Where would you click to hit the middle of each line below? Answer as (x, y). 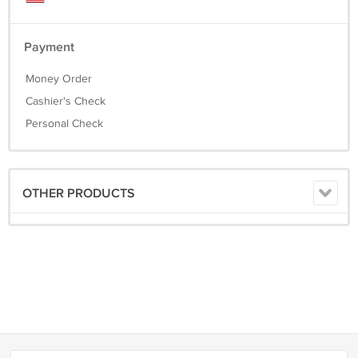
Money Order (59, 79)
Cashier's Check (66, 101)
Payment (49, 48)
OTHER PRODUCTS (79, 194)
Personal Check (64, 124)
